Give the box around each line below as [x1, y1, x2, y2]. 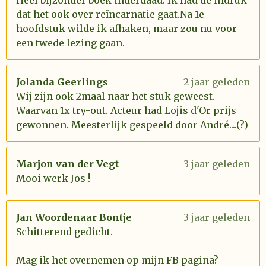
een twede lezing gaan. [16, 37, 125, 49]
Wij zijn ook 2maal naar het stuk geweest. [16, 90, 215, 102]
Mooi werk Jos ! [16, 172, 90, 184]
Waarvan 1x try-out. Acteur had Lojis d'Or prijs [16, 104, 236, 116]
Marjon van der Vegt [16, 158, 119, 170]
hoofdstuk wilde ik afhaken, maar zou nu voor [16, 23, 237, 34]
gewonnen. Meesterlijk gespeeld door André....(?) [16, 119, 248, 131]
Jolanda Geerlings [16, 76, 108, 88]
